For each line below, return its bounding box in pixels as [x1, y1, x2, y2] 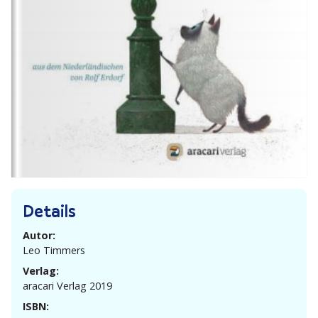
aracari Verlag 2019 [23, 278, 112, 292]
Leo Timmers [23, 243, 85, 257]
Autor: [23, 228, 55, 242]
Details [23, 199, 76, 222]
